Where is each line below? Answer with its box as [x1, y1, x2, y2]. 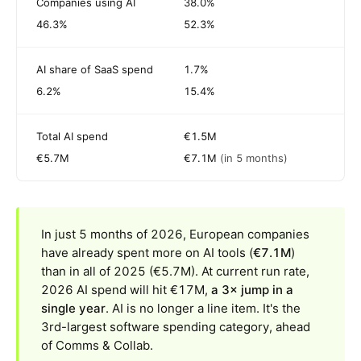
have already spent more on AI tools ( [41, 245, 253, 261]
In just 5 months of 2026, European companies [41, 226, 309, 243]
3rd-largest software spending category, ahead [41, 319, 310, 335]
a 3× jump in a [211, 282, 293, 298]
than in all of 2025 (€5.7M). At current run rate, [41, 263, 309, 280]
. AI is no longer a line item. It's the [106, 301, 301, 317]
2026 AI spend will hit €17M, [41, 282, 208, 298]
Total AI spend [36, 130, 108, 143]
